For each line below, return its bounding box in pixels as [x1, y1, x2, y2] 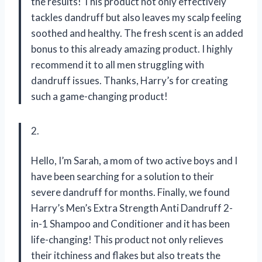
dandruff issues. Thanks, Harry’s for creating [31, 74, 228, 87]
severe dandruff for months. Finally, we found [31, 186, 230, 198]
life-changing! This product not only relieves [31, 233, 223, 246]
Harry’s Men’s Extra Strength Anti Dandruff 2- [31, 202, 233, 214]
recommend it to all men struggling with [31, 58, 204, 71]
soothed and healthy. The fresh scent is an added [31, 27, 243, 39]
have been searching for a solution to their [31, 170, 214, 182]
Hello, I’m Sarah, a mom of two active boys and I [31, 154, 237, 167]
